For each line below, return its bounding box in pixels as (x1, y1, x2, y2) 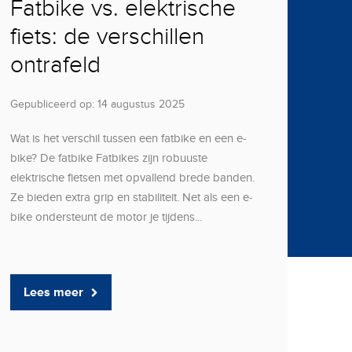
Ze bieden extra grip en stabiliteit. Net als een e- (9, 190, 253, 204)
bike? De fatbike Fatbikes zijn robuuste (9, 151, 207, 165)
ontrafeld (9, 51, 101, 79)
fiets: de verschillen (9, 23, 204, 51)
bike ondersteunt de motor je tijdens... (9, 210, 202, 224)
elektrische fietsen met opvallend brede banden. (9, 170, 255, 185)
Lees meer (23, 284, 83, 300)
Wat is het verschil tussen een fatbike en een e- (9, 131, 247, 145)
